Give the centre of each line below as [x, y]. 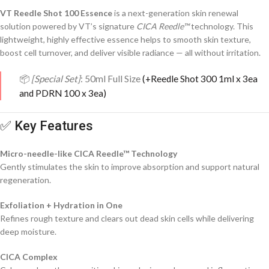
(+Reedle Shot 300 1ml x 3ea [201, 79]
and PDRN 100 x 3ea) [63, 93]
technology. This [221, 26]
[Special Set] [56, 79]
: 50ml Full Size [111, 79]
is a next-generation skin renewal [175, 13]
